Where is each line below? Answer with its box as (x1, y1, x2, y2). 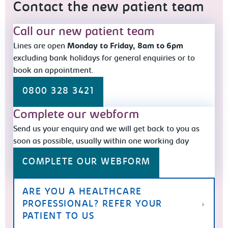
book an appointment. (13, 66, 94, 75)
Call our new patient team (13, 25, 155, 38)
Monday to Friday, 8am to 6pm (67, 42, 184, 50)
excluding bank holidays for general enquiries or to (13, 54, 195, 63)
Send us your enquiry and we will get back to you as (13, 125, 200, 133)
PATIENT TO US (22, 212, 95, 222)
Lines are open (13, 42, 66, 50)
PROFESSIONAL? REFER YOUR (22, 200, 162, 210)
